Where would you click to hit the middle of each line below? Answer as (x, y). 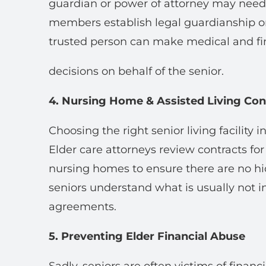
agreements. (83, 207)
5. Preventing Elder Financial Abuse (147, 236)
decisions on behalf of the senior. (136, 71)
